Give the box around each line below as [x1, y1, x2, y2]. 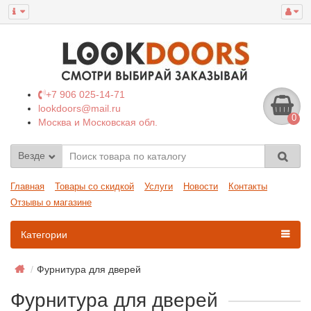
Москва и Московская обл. [38, 117, 158, 128]
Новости [183, 181, 218, 192]
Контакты [228, 181, 267, 192]
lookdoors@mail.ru [38, 103, 121, 114]
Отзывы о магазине [10, 197, 92, 208]
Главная [10, 181, 44, 192]
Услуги [144, 181, 173, 192]
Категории [21, 229, 67, 240]
